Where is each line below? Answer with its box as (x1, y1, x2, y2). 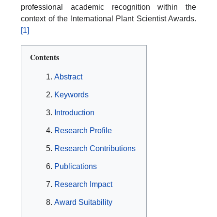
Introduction (54, 108, 94, 117)
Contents (30, 51, 59, 62)
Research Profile (54, 126, 112, 135)
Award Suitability (54, 198, 112, 207)
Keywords (54, 91, 89, 99)
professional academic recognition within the (21, 2, 196, 11)
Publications (54, 162, 97, 171)
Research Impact (54, 180, 112, 189)
